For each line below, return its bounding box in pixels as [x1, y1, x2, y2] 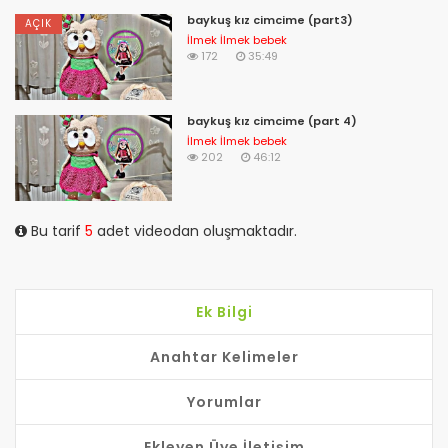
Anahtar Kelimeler [149, 346, 299, 367]
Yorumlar [186, 391, 262, 412]
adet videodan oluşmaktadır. [93, 220, 297, 241]
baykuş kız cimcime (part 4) [186, 112, 357, 129]
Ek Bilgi [195, 301, 253, 322]
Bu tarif [27, 220, 85, 241]
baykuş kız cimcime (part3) [186, 11, 353, 28]
